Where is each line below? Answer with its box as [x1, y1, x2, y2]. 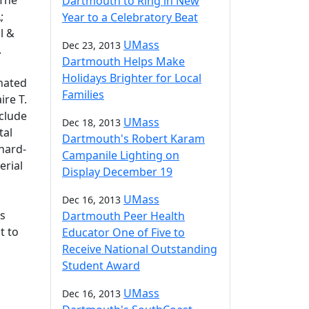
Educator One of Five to [62, 225, 185, 240]
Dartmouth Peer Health [62, 208, 185, 223]
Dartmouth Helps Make [62, 54, 185, 69]
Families [62, 87, 104, 102]
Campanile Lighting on [62, 148, 179, 163]
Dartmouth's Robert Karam [62, 131, 205, 146]
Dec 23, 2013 [62, 39, 121, 52]
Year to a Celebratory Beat [62, 10, 198, 25]
